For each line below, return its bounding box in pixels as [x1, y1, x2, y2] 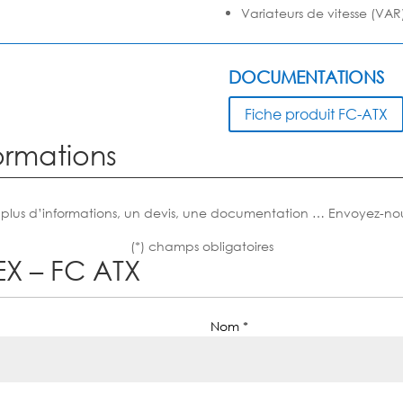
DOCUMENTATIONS [228, 66, 384, 87]
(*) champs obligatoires [130, 237, 273, 255]
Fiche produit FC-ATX [244, 104, 388, 124]
